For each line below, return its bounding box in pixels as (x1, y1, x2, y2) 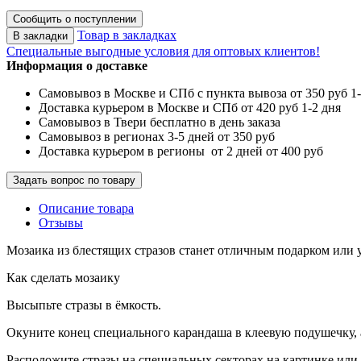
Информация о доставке (6, 58, 147, 73)
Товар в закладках (77, 27, 176, 42)
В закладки (13, 29, 68, 42)
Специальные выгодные (6, 44, 141, 58)
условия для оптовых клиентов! (144, 44, 320, 58)
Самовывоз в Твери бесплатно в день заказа (39, 114, 280, 129)
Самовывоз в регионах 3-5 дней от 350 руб (39, 129, 275, 143)
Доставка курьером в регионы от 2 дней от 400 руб (39, 143, 323, 158)
